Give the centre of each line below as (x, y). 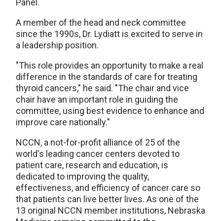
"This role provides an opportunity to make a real (110, 66)
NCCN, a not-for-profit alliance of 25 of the (98, 143)
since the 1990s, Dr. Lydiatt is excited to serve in (109, 34)
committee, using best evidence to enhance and (110, 111)
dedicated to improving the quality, (82, 177)
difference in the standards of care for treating (107, 77)
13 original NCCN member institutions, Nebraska (110, 211)
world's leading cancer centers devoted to (98, 154)
